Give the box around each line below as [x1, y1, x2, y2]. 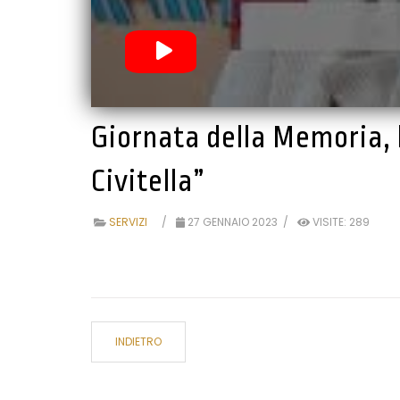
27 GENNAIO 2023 [187, 214, 278, 230]
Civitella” [91, 165, 205, 199]
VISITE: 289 [312, 214, 370, 230]
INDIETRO [115, 334, 162, 350]
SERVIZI [108, 214, 147, 230]
